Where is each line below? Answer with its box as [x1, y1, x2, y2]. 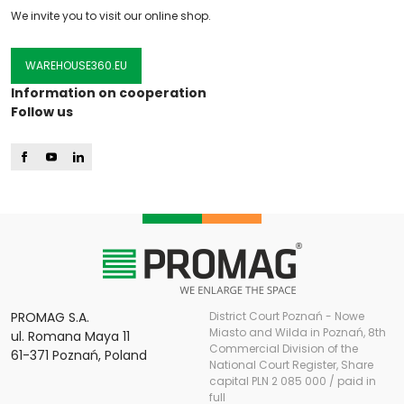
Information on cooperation [11, 84, 207, 103]
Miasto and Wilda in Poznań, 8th [209, 325, 386, 341]
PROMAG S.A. [11, 308, 89, 327]
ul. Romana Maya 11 [11, 327, 130, 346]
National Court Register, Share [209, 357, 373, 373]
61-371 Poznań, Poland [11, 346, 147, 365]
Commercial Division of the [209, 341, 358, 357]
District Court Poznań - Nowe [209, 308, 364, 325]
